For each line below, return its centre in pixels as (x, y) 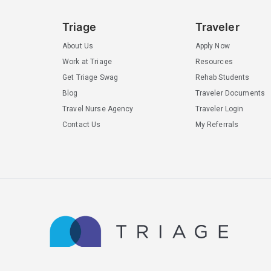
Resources (214, 61)
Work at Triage (87, 61)
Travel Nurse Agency (98, 109)
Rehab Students (222, 77)
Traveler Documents (230, 93)
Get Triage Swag (90, 77)
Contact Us (81, 124)
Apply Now (212, 46)
